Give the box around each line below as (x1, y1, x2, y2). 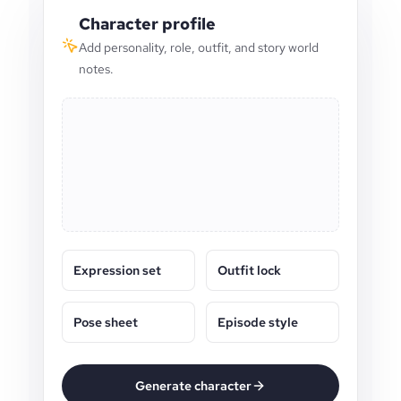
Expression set (73, 262, 161, 278)
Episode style (218, 314, 298, 330)
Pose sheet (73, 314, 138, 330)
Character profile (78, 13, 216, 34)
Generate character (135, 378, 252, 394)
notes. (78, 61, 114, 77)
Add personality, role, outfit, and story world (78, 39, 319, 55)
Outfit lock (218, 262, 281, 278)
